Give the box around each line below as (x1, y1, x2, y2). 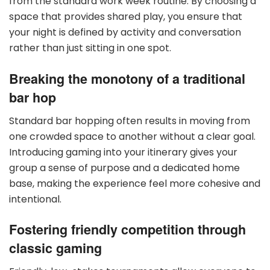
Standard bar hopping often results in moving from (9, 113, 250, 128)
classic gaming (9, 239, 102, 258)
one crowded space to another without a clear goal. (9, 129, 256, 143)
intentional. (9, 192, 61, 206)
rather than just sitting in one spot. (9, 41, 171, 55)
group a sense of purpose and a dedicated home (9, 160, 240, 175)
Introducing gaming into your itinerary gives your (9, 145, 237, 159)
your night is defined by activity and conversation (9, 25, 241, 40)
